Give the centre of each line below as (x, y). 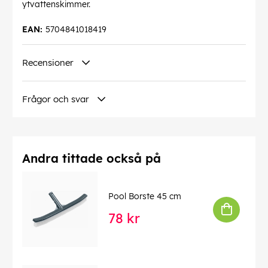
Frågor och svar (56, 99)
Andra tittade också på (92, 159)
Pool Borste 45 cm (145, 197)
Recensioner (48, 63)
